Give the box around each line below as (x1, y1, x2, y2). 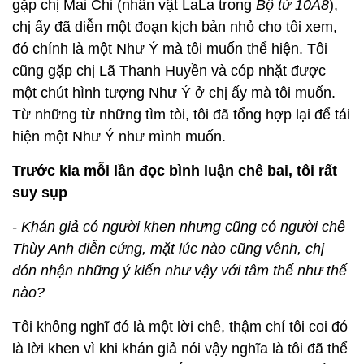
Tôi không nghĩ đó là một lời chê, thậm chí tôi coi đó (12, 318, 348, 336)
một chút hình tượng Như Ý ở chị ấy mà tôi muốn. (12, 84, 336, 102)
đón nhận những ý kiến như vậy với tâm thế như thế (12, 262, 347, 279)
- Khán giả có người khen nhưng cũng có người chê (12, 219, 345, 236)
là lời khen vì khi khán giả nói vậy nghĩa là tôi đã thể (12, 340, 348, 357)
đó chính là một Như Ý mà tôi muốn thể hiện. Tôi (12, 41, 327, 58)
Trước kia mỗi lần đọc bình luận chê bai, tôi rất (12, 162, 337, 180)
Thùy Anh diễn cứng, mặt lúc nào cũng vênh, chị (12, 240, 324, 258)
